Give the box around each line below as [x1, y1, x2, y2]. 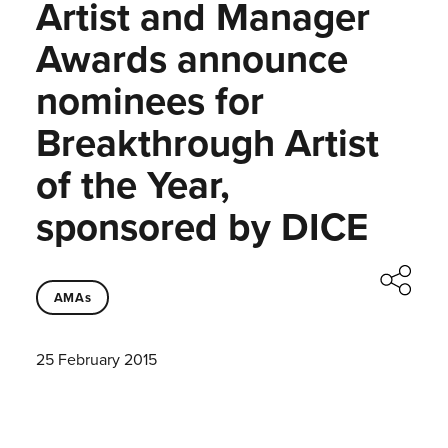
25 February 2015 [35, 348, 157, 372]
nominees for [35, 73, 264, 129]
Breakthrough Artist [35, 115, 379, 171]
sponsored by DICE [35, 199, 368, 255]
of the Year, [35, 157, 230, 213]
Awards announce [35, 31, 348, 87]
